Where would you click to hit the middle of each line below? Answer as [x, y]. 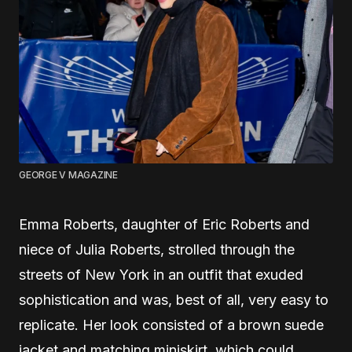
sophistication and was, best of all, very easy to [174, 299]
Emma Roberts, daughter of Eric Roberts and [164, 224]
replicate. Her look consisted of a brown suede [171, 324]
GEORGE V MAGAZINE [68, 174]
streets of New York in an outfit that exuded [161, 274]
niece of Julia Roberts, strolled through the [157, 249]
